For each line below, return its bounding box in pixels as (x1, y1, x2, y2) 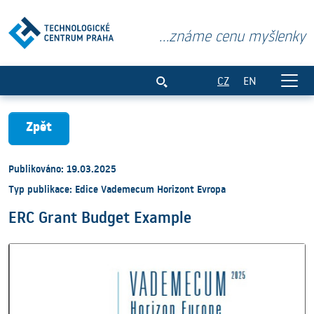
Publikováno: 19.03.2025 (8, 162, 116, 177)
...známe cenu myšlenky (159, 26, 306, 45)
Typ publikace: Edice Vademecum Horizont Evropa (8, 182, 226, 197)
